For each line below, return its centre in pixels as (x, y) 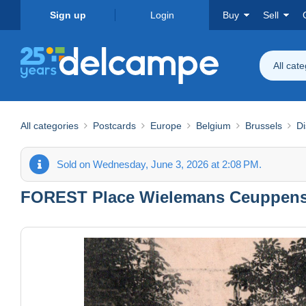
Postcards (114, 125)
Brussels (264, 125)
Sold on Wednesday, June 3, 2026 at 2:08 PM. (159, 164)
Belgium (213, 125)
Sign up (68, 15)
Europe (166, 125)
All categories (50, 125)
